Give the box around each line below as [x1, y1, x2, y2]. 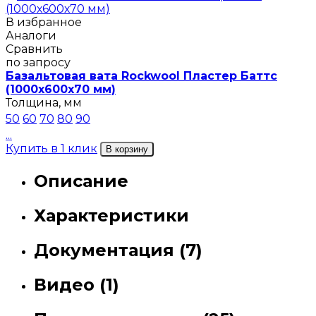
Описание [34, 171, 128, 192]
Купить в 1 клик [6, 142, 97, 156]
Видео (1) [34, 274, 119, 296]
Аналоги [6, 29, 56, 43]
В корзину [106, 144, 148, 155]
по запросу [6, 56, 71, 70]
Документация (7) [34, 240, 202, 261]
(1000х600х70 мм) [6, 83, 116, 97]
